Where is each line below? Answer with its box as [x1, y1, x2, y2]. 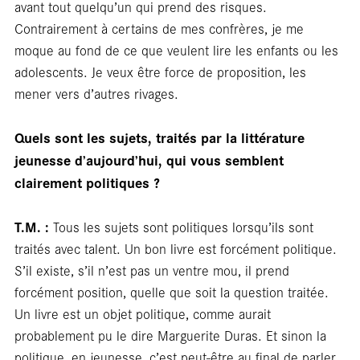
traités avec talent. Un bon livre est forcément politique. [14, 238, 337, 258]
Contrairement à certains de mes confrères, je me [14, 18, 304, 38]
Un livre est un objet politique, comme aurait [14, 303, 271, 323]
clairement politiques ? [14, 171, 160, 192]
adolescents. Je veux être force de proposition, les [14, 61, 306, 81]
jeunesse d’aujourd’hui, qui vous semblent [14, 149, 284, 170]
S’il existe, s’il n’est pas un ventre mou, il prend [14, 260, 289, 280]
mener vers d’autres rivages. [14, 83, 178, 103]
